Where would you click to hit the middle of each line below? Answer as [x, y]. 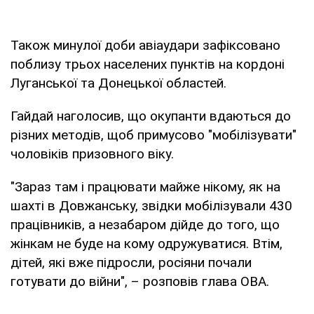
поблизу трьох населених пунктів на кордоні [148, 64]
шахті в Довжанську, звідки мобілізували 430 [151, 205]
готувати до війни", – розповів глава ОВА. [140, 281]
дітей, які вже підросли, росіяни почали [131, 262]
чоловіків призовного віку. [92, 153]
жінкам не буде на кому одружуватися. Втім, [146, 243]
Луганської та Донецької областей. [118, 83]
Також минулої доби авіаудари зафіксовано [145, 45]
